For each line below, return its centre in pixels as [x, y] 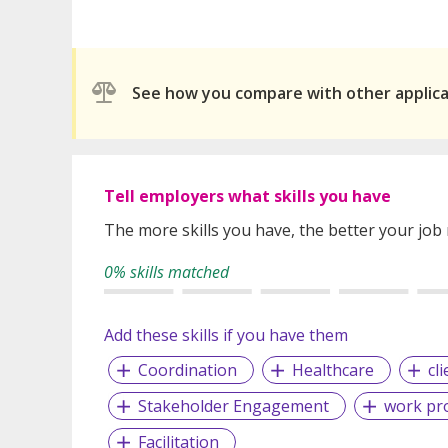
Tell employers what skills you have [247, 195]
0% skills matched [166, 271]
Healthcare [332, 369]
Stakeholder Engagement [233, 405]
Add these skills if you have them [226, 334]
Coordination [187, 369]
